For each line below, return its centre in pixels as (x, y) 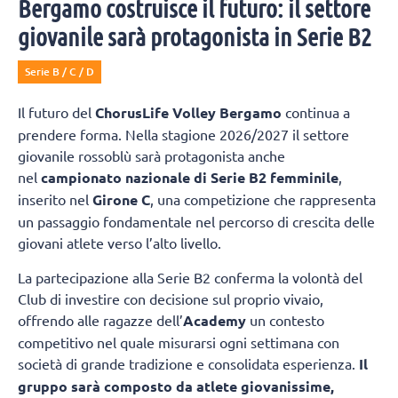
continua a (316, 112)
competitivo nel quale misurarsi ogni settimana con (179, 342)
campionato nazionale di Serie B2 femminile (190, 178)
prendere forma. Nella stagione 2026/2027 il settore (183, 135)
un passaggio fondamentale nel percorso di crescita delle (196, 222)
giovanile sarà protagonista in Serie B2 (195, 37)
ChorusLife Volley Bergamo (188, 113)
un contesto (285, 319)
